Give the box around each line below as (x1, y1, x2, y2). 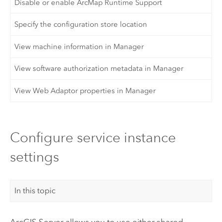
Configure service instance (9, 129, 176, 146)
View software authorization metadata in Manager (14, 64, 184, 73)
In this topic (14, 186, 56, 196)
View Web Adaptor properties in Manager (14, 86, 156, 95)
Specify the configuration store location (14, 20, 148, 29)
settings (9, 149, 59, 166)
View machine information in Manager (14, 42, 144, 51)
